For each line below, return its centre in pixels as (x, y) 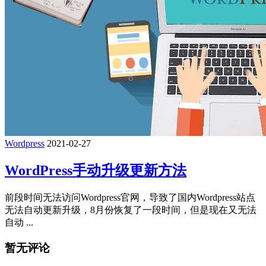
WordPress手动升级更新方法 (96, 171)
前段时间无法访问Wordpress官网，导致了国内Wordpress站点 (130, 198)
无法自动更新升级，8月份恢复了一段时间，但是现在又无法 (131, 210)
